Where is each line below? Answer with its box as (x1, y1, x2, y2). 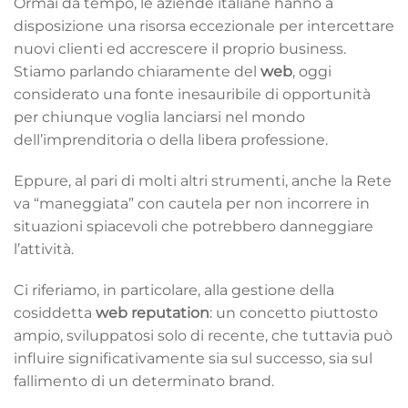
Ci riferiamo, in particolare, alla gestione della (14, 280, 334, 299)
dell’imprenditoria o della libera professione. (14, 130, 328, 148)
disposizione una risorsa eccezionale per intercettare (14, 16, 394, 35)
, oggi (292, 62, 331, 80)
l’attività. (14, 240, 77, 258)
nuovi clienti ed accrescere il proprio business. (14, 39, 346, 57)
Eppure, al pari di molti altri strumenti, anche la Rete (14, 171, 392, 189)
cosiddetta (14, 303, 96, 321)
